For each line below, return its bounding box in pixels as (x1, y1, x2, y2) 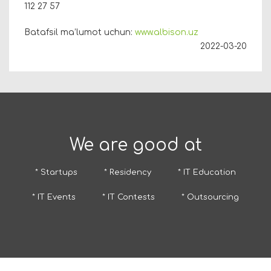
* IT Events (32, 193, 76, 202)
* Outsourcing (181, 193, 239, 202)
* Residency (104, 168, 151, 177)
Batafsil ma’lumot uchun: (24, 28, 135, 38)
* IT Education (178, 168, 236, 177)
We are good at (69, 135, 202, 155)
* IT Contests (102, 193, 155, 202)
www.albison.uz (135, 28, 198, 38)
